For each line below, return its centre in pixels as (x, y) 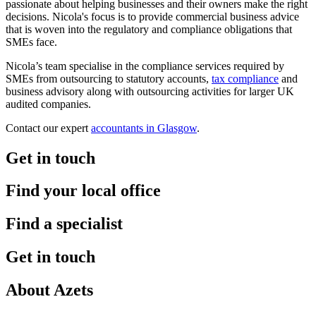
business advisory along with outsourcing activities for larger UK (150, 91)
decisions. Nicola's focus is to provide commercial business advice (152, 16)
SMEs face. (31, 42)
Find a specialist (64, 224)
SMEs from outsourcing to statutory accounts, (109, 78)
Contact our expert (48, 128)
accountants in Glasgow (144, 128)
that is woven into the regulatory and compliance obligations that (149, 29)
